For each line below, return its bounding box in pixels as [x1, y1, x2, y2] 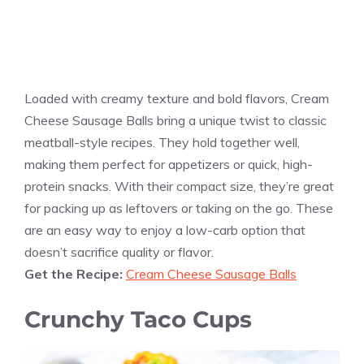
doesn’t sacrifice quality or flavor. [24, 243, 214, 260]
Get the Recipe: [24, 265, 126, 282]
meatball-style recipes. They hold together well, [24, 133, 300, 150]
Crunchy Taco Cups [24, 305, 252, 333]
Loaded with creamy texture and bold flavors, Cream [24, 89, 329, 106]
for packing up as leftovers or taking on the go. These [24, 199, 333, 216]
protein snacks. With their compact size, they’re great [24, 177, 334, 194]
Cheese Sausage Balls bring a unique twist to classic [24, 111, 327, 128]
